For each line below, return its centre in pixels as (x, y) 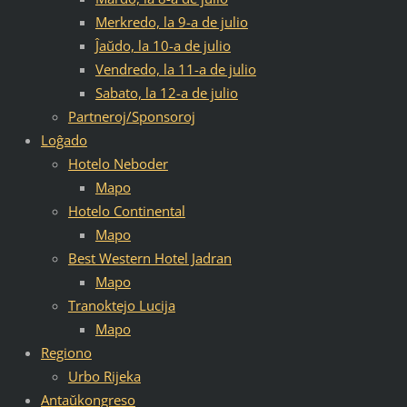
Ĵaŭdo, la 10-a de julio (163, 45)
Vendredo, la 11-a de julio (175, 69)
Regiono (66, 352)
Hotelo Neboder (118, 163)
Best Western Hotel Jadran (149, 258)
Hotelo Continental (126, 210)
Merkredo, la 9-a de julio (171, 21)
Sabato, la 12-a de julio (166, 92)
